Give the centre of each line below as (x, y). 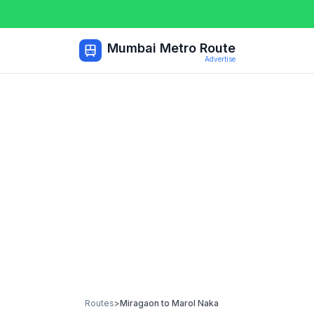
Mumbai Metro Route (171, 48)
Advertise (220, 59)
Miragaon (139, 303)
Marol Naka (195, 303)
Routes (100, 303)
